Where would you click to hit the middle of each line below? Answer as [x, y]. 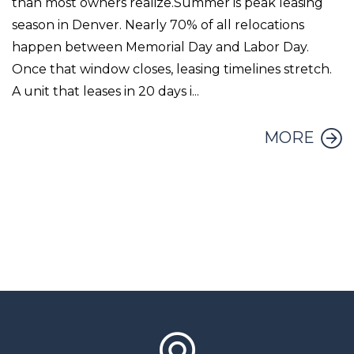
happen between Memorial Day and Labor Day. [160, 47]
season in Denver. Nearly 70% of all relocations [158, 25]
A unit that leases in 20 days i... [105, 92]
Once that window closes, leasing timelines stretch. [172, 70]
